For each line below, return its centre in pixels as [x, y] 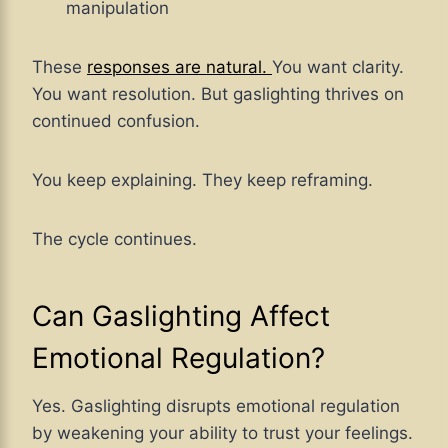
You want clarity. [338, 67]
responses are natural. [179, 67]
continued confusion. [116, 121]
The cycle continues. [114, 239]
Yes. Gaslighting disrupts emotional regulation [216, 406]
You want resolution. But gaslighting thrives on [218, 94]
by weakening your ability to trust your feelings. [222, 433]
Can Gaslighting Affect [181, 316]
